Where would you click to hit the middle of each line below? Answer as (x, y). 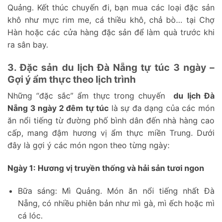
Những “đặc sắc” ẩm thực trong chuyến (91, 96)
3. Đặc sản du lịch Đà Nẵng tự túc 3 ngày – (111, 67)
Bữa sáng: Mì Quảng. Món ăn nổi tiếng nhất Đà (116, 191)
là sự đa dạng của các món (162, 108)
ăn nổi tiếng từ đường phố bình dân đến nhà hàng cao (111, 121)
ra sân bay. (28, 44)
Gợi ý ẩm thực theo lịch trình (72, 79)
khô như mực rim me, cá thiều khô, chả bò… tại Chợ (111, 20)
